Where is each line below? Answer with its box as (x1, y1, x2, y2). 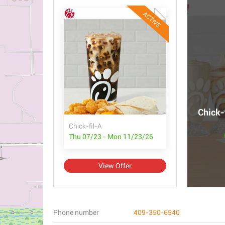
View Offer (98, 162, 132, 170)
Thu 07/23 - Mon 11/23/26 (69, 133, 153, 141)
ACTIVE (142, 10, 162, 29)
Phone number (53, 208, 99, 216)
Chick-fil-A (69, 122, 102, 130)
